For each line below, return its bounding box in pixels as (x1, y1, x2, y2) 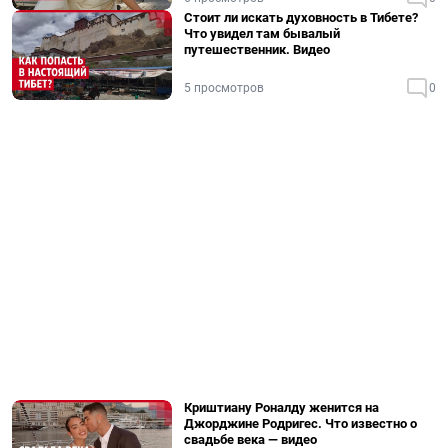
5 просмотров (184, 81, 264, 95)
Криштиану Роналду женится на (184, 400, 379, 415)
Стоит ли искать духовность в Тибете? (184, 10, 418, 25)
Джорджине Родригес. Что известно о (184, 416, 417, 431)
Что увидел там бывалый (184, 26, 340, 41)
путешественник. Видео (184, 42, 330, 57)
